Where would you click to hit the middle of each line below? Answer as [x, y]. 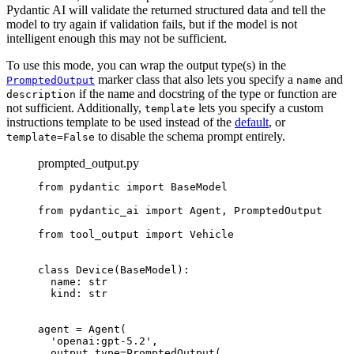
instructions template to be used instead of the [121, 122]
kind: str [73, 293]
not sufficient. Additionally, [75, 107]
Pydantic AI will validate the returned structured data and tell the [166, 9]
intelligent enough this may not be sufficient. [117, 38]
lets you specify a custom [259, 107]
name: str [73, 281]
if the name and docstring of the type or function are [206, 93]
